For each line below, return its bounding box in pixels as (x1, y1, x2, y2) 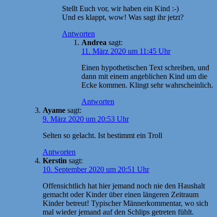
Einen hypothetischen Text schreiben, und (81, 63, 209, 72)
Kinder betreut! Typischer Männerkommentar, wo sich (43, 199, 208, 207)
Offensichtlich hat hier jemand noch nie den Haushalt (43, 181, 205, 190)
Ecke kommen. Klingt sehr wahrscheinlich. (81, 80, 213, 89)
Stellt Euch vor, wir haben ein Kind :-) (62, 4, 179, 13)
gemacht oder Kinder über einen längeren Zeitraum (43, 190, 199, 199)
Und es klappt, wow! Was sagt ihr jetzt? (62, 13, 184, 21)
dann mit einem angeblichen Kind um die (81, 72, 207, 80)
